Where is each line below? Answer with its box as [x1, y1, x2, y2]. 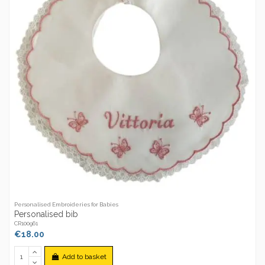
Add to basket [62, 252, 106, 261]
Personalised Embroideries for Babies [14, 201, 119, 208]
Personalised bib [14, 209, 79, 219]
